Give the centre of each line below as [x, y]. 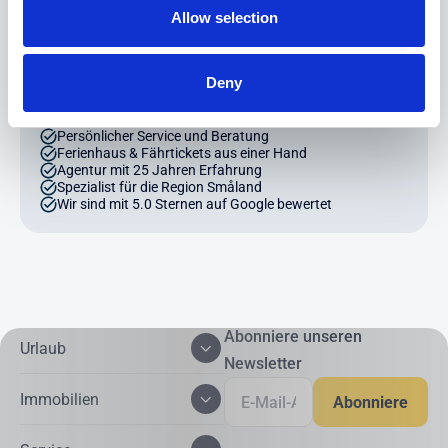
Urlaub [43, 348]
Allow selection [224, 17]
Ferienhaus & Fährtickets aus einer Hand [182, 153]
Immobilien [59, 399]
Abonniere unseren [293, 337]
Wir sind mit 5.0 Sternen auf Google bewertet [194, 204]
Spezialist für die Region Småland [159, 187]
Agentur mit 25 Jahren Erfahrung [159, 170]
